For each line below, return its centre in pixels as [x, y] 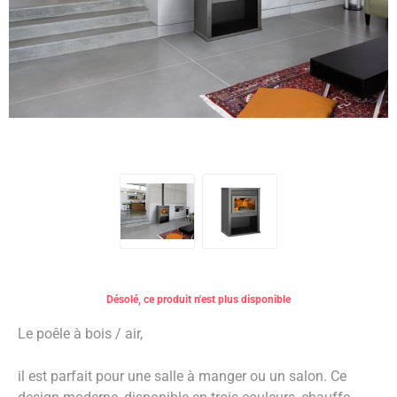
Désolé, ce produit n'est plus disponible [198, 300]
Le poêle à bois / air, [80, 334]
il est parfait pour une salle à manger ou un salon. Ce [182, 376]
